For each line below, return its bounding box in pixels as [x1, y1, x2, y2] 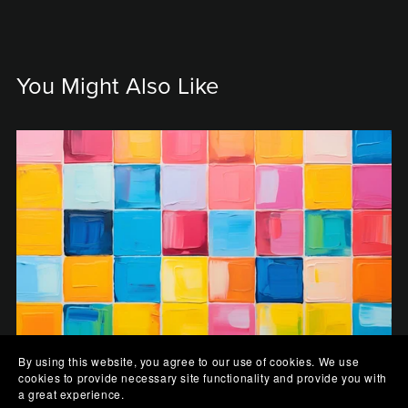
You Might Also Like [15, 72, 219, 100]
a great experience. [18, 386, 125, 402]
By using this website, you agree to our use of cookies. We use [18, 353, 360, 369]
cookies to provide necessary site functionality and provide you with [18, 370, 387, 385]
